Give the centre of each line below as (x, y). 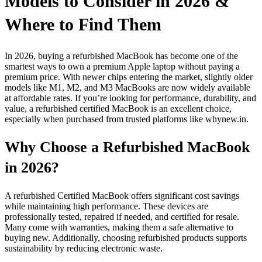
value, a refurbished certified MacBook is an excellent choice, (118, 108)
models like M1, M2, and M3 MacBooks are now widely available (127, 87)
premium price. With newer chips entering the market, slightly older (129, 77)
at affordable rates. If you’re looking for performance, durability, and (130, 98)
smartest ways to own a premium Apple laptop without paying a (122, 66)
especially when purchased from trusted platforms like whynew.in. (127, 119)
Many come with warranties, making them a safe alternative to (119, 227)
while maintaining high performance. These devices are (106, 206)
